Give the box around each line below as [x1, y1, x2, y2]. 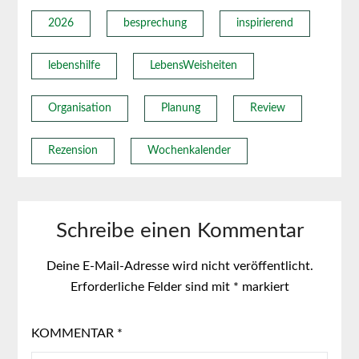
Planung [160, 102, 200, 114]
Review [249, 102, 285, 114]
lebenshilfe [47, 59, 100, 71]
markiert [238, 280, 289, 294]
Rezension [47, 144, 98, 156]
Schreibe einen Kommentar [55, 220, 304, 242]
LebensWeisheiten [149, 59, 237, 71]
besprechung [123, 17, 187, 29]
